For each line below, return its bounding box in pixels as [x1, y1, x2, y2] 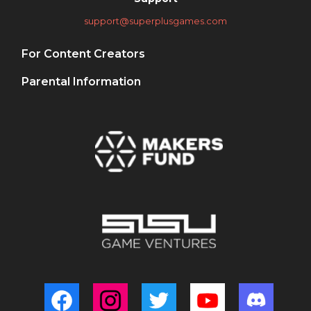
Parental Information [22, 75, 141, 89]
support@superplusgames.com [84, 15, 227, 27]
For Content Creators [22, 47, 145, 61]
